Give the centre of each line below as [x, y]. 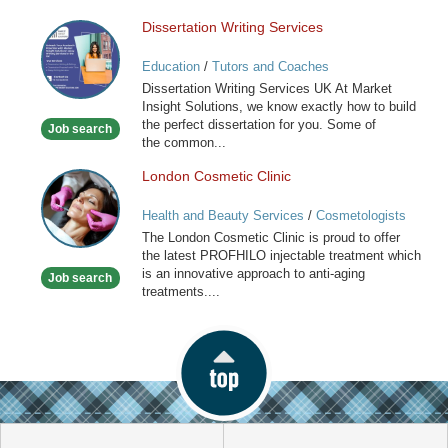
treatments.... [180, 292]
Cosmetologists [360, 216]
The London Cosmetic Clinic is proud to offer [270, 238]
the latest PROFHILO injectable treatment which [281, 256]
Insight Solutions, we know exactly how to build [278, 107]
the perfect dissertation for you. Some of [258, 125]
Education [170, 66]
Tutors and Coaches [270, 66]
